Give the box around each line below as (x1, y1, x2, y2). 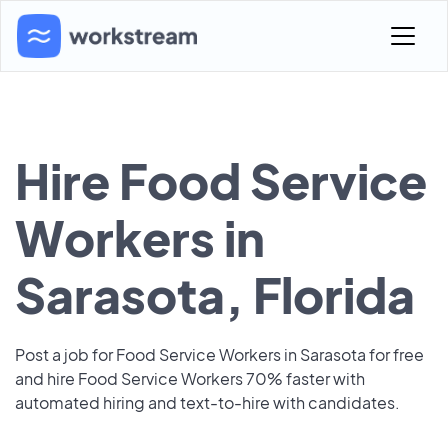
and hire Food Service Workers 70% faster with (15, 368, 365, 389)
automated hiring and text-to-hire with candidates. (15, 392, 400, 413)
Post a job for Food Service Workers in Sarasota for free (15, 344, 424, 365)
